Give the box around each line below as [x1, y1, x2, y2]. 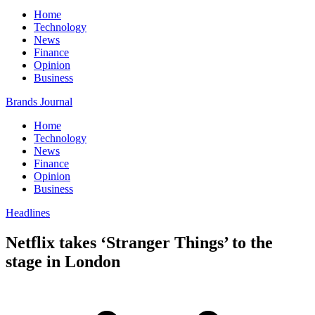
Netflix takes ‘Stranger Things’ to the [6, 233, 273, 252]
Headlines [6, 207, 50, 219]
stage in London [6, 252, 120, 271]
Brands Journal [6, 96, 72, 108]
